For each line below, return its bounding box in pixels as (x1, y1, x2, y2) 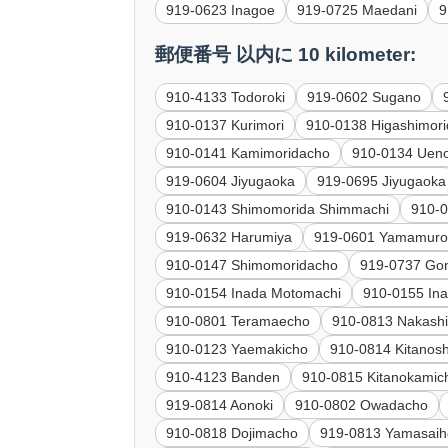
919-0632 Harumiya (166, 229, 293, 246)
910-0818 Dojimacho (166, 425, 299, 442)
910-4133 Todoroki (166, 89, 286, 106)
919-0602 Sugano (307, 89, 422, 106)
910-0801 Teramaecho (166, 313, 311, 330)
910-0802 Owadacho (295, 397, 429, 414)
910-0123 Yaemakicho (166, 341, 309, 358)
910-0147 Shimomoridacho (166, 257, 339, 274)
